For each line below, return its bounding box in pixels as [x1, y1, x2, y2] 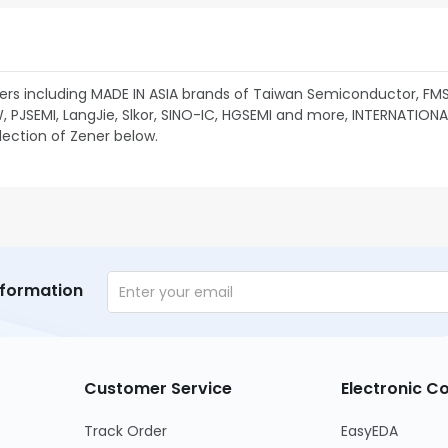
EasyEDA [341, 421, 399, 441]
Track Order [83, 421, 167, 441]
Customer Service [83, 377, 232, 400]
